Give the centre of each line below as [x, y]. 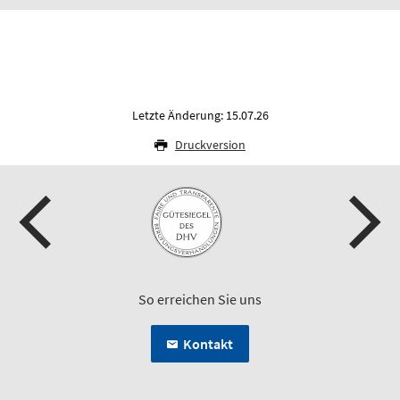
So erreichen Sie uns [200, 299]
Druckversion [210, 144]
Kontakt [208, 343]
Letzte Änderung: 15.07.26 [200, 115]
